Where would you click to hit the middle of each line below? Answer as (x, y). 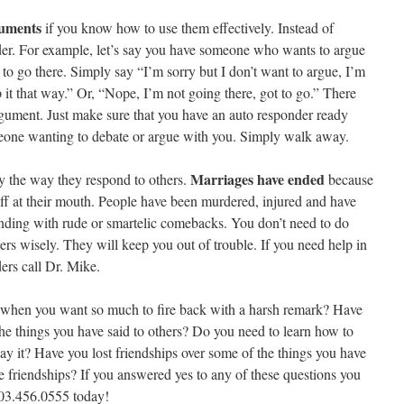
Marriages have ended (257, 179)
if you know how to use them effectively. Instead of (188, 28)
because (349, 179)
